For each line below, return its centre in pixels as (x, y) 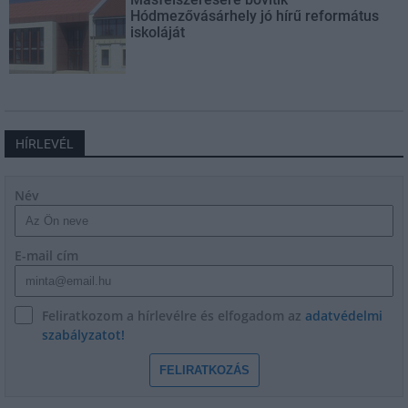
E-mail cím (46, 256)
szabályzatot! (83, 335)
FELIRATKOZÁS (204, 371)
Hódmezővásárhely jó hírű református (255, 16)
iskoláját (158, 33)
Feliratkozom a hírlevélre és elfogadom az (173, 316)
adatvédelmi (344, 316)
